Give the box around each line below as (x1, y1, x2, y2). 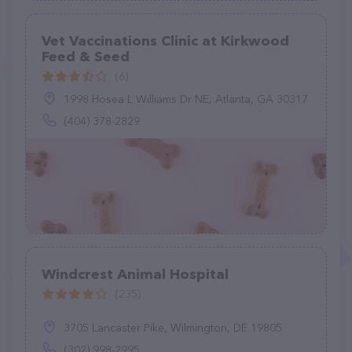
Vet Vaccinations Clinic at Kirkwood (42, 32, 289, 49)
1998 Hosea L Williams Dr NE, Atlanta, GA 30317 (64, 92, 308, 106)
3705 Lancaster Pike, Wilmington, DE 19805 (64, 321, 282, 335)
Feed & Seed (42, 48, 130, 65)
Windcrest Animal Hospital (42, 266, 229, 283)
